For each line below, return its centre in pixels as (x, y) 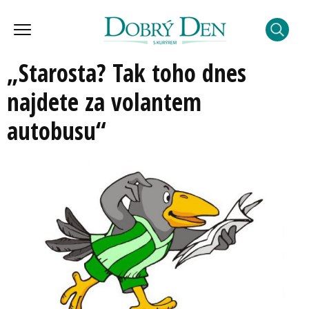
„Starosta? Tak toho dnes (127, 73)
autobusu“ (57, 131)
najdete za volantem (104, 102)
